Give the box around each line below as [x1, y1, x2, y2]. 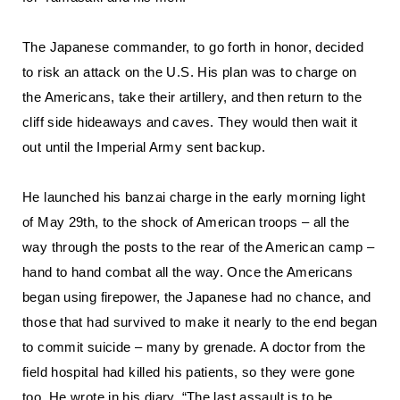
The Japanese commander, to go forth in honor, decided [22, 39, 363, 54]
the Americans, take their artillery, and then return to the [22, 89, 362, 104]
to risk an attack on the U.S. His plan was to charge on [22, 64, 357, 79]
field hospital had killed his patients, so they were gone [22, 364, 355, 379]
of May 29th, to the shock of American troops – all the [22, 214, 350, 229]
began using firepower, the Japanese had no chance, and [22, 289, 371, 304]
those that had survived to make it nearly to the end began [22, 314, 378, 329]
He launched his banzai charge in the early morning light [22, 189, 365, 204]
